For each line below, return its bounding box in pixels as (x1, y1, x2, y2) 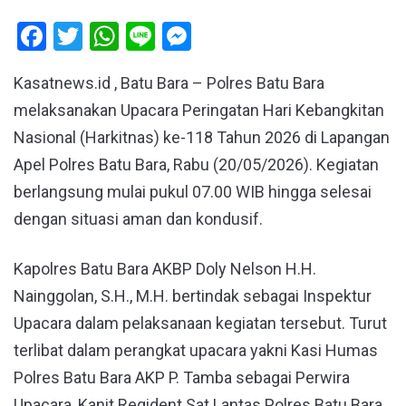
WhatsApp (119, 19, 249, 54)
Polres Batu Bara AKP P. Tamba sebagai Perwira (14, 368, 350, 388)
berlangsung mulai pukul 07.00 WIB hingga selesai (14, 182, 372, 202)
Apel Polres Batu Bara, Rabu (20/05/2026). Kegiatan (14, 155, 379, 175)
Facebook (46, 19, 167, 54)
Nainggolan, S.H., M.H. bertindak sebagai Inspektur (14, 286, 372, 306)
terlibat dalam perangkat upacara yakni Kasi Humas (14, 341, 378, 361)
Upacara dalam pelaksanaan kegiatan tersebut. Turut (14, 314, 387, 333)
